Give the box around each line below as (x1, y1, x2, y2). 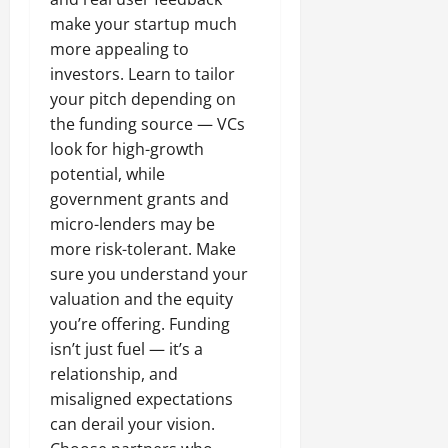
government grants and (50, 188, 229, 211)
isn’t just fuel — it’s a (50, 338, 203, 361)
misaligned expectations (50, 388, 233, 411)
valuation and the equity (50, 288, 233, 311)
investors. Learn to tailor (50, 63, 235, 86)
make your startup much (50, 13, 237, 36)
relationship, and (50, 363, 178, 386)
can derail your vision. (50, 413, 215, 436)
